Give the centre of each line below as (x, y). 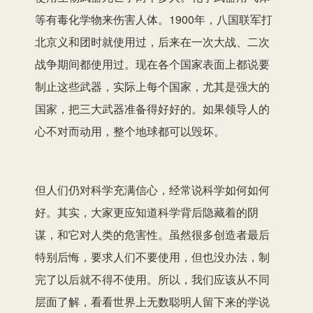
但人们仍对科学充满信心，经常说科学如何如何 (152, 189)
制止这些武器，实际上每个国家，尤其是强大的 (152, 86)
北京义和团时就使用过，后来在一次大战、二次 (152, 41)
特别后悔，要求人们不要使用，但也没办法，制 (152, 256)
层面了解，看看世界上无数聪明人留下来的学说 (152, 301)
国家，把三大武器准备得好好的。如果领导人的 (152, 108)
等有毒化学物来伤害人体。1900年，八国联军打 (154, 19)
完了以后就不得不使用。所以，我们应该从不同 (152, 279)
